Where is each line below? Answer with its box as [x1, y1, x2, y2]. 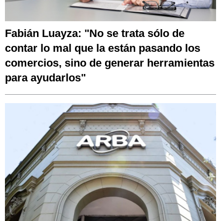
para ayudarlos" [5, 71, 86, 84]
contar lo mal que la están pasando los [5, 41, 200, 54]
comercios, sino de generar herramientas [5, 56, 215, 69]
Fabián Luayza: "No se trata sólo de [5, 27, 184, 39]
